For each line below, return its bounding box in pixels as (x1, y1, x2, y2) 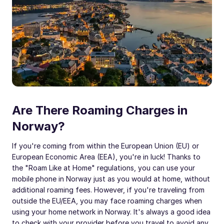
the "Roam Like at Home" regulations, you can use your (12, 163, 195, 172)
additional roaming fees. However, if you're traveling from (12, 185, 204, 194)
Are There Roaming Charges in (12, 102, 188, 117)
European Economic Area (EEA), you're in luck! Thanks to (12, 152, 200, 161)
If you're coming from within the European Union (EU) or (12, 141, 199, 150)
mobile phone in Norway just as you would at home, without (12, 174, 210, 183)
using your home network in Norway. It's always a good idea (12, 207, 210, 216)
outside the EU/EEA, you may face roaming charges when (12, 196, 202, 205)
